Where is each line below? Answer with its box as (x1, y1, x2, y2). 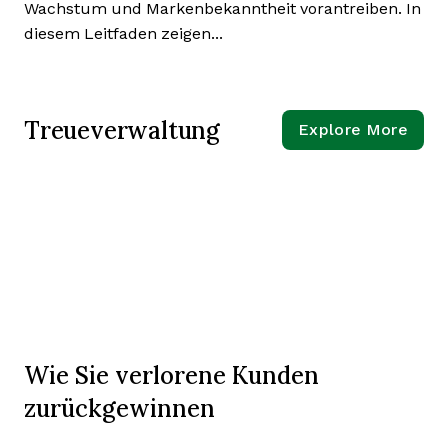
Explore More (298, 121, 408, 138)
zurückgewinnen (24, 392, 215, 424)
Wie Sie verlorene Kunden (24, 359, 319, 391)
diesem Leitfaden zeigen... (24, 25, 223, 42)
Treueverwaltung (24, 113, 220, 146)
